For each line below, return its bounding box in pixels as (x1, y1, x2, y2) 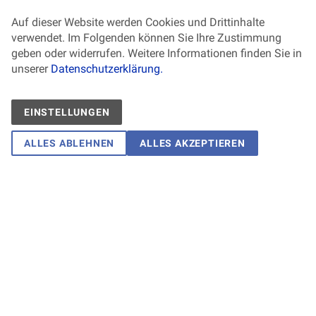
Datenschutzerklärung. (51, 62, 163, 75)
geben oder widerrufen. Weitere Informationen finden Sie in (11, 47, 302, 60)
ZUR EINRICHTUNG (24, 197, 130, 211)
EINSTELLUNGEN (24, 107, 110, 118)
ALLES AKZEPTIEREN (140, 138, 245, 149)
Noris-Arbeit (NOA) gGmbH (11, 158, 199, 185)
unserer (11, 62, 51, 75)
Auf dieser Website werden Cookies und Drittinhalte (11, 16, 265, 29)
